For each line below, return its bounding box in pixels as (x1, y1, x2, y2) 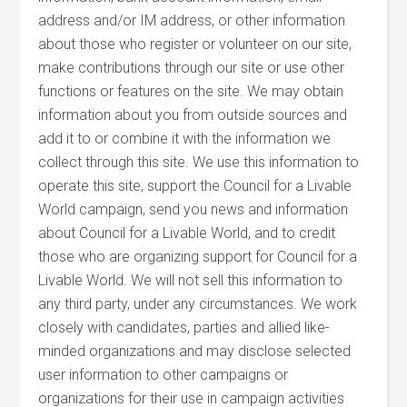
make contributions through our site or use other (38, 59, 345, 76)
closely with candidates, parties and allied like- (38, 319, 331, 336)
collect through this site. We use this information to (38, 154, 360, 171)
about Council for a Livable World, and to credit (38, 224, 336, 242)
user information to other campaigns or (38, 366, 289, 383)
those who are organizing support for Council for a (38, 248, 358, 265)
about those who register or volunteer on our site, (38, 35, 352, 53)
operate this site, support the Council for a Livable (38, 177, 352, 194)
